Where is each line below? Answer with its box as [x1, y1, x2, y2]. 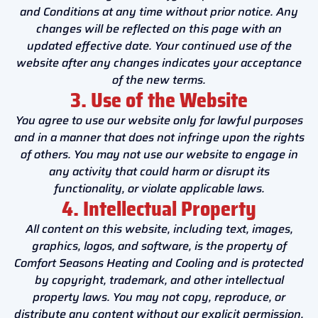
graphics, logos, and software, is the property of [31, 236, 287, 255]
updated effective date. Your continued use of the [26, 36, 292, 55]
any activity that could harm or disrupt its [48, 162, 270, 180]
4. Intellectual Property [62, 192, 256, 224]
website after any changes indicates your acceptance [16, 53, 302, 72]
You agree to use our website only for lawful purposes [15, 111, 303, 129]
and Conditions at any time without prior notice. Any [20, 2, 298, 21]
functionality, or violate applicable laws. [53, 179, 265, 197]
